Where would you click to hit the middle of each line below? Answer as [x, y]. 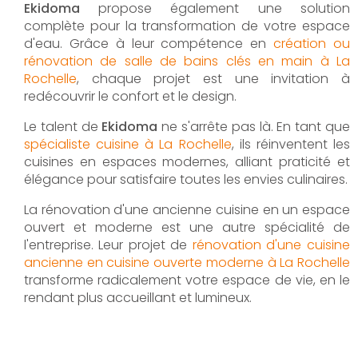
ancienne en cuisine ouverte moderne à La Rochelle [187, 262]
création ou [312, 43]
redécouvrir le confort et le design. [130, 96]
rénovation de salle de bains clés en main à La [187, 61]
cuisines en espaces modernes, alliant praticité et [187, 161]
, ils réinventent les [290, 144]
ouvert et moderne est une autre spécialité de [187, 227]
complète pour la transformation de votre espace [187, 26]
